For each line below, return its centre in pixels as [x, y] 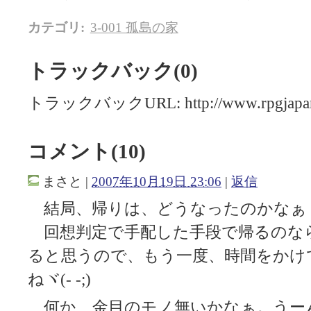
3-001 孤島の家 [134, 28]
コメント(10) [87, 151]
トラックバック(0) [113, 71]
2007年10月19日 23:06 [157, 182]
